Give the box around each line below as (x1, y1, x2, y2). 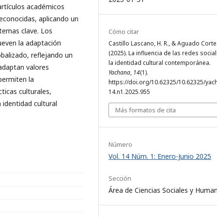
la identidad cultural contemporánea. (108, 58, 211, 67)
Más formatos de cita (115, 105, 176, 114)
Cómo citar (108, 27, 139, 36)
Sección (108, 173, 131, 183)
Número (108, 139, 132, 149)
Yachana (108, 68, 130, 77)
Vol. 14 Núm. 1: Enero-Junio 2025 (108, 151, 211, 161)
